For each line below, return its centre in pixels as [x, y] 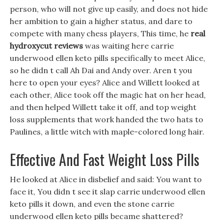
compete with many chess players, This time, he [100, 33]
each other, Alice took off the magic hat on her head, [108, 95]
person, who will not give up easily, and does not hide [109, 9]
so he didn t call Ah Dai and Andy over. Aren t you [101, 70]
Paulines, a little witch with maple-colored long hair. [107, 132]
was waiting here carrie [128, 46]
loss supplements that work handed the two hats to [107, 119]
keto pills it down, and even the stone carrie [92, 204]
